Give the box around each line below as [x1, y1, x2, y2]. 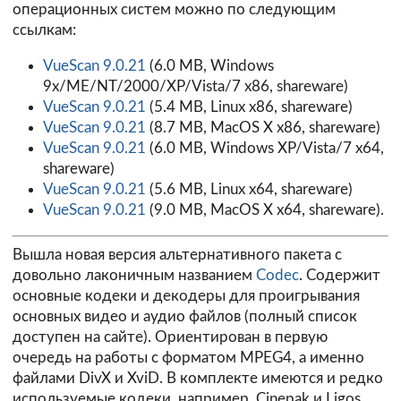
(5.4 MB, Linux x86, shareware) [145, 99, 353, 115]
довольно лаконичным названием [13, 268, 256, 284]
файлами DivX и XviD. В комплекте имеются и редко [13, 371, 383, 387]
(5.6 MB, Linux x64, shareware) [145, 182, 353, 198]
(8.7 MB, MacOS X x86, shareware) [145, 120, 380, 136]
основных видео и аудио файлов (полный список [13, 309, 357, 325]
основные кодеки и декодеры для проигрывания [13, 288, 360, 304]
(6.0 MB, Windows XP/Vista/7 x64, [145, 141, 384, 157]
